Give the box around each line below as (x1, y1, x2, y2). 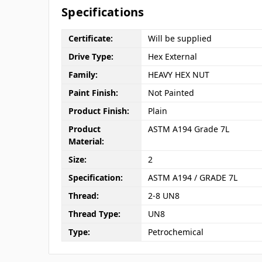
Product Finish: (68, 105, 129, 117)
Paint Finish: (68, 87, 118, 99)
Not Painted (147, 87, 194, 99)
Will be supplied (147, 33, 212, 44)
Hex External (147, 51, 197, 63)
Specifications (61, 4, 144, 20)
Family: (68, 69, 98, 81)
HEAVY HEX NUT (147, 69, 209, 81)
